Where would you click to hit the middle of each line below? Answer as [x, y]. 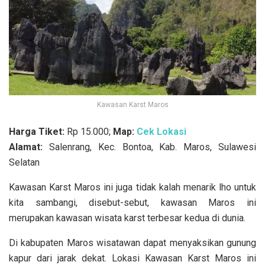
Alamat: [26, 147]
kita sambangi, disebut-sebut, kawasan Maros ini [132, 202]
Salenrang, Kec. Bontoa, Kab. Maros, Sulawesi [149, 147]
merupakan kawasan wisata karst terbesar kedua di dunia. [127, 218]
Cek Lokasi [161, 131]
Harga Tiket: [38, 131]
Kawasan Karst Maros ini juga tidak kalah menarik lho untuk [132, 187]
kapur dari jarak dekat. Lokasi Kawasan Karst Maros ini [132, 258]
